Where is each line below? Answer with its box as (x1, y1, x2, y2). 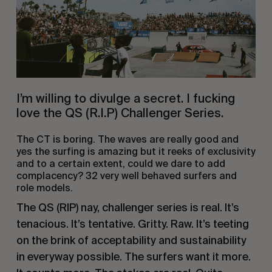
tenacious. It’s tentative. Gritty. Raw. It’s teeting (16, 217, 249, 230)
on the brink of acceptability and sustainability (16, 233, 246, 246)
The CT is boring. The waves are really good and (16, 133, 239, 145)
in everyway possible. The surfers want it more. (16, 250, 251, 263)
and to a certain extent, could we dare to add (16, 157, 225, 169)
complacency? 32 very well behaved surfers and (16, 169, 237, 182)
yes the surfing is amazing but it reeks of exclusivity (16, 145, 256, 157)
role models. (16, 182, 73, 194)
